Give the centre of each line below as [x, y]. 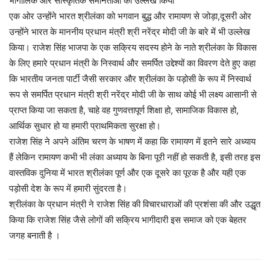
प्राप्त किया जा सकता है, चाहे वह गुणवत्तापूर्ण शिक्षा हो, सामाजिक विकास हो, [124, 110]
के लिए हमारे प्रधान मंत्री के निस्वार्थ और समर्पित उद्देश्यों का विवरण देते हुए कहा [132, 63]
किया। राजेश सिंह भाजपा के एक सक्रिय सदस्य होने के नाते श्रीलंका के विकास [133, 48]
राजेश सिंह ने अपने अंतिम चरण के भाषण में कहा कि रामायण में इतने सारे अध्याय [132, 142]
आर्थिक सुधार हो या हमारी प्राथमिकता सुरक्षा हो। [85, 126]
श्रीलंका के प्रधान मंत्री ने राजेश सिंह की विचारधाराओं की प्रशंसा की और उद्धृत [135, 204]
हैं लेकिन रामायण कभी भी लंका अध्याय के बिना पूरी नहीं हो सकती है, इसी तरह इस [135, 157]
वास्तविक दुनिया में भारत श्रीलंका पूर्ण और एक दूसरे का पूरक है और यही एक [127, 173]
